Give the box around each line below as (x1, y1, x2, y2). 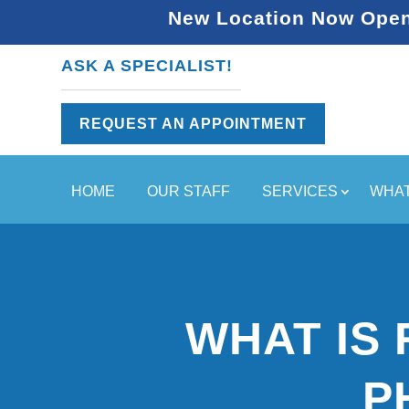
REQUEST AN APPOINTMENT (79, 115, 308, 131)
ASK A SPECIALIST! (61, 57, 234, 76)
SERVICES (262, 183, 338, 199)
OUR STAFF (147, 183, 230, 199)
